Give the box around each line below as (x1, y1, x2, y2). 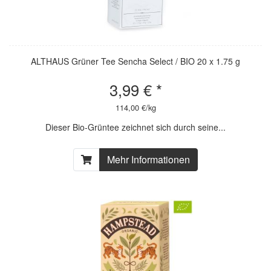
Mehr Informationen (107, 152, 190, 166)
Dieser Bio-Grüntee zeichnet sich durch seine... (45, 120, 226, 133)
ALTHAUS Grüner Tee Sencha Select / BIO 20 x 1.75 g (31, 54, 240, 67)
